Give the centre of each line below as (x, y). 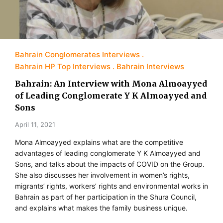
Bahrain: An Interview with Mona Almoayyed (111, 83)
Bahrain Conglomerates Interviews (77, 54)
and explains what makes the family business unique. (101, 208)
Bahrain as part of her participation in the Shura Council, (106, 197)
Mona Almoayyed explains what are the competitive (99, 142)
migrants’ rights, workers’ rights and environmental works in (111, 186)
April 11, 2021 (35, 124)
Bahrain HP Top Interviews (63, 66)
